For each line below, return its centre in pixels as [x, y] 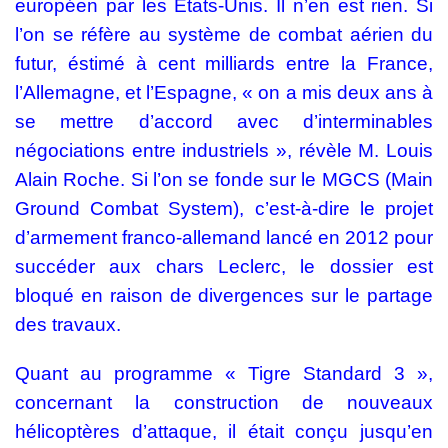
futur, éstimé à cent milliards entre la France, [224, 64]
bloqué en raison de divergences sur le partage [224, 296]
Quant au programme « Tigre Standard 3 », [224, 374]
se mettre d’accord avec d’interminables [224, 122]
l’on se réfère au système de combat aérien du [224, 35]
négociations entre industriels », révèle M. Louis [224, 151]
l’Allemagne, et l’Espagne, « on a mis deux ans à [224, 93]
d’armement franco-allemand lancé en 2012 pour [224, 238]
